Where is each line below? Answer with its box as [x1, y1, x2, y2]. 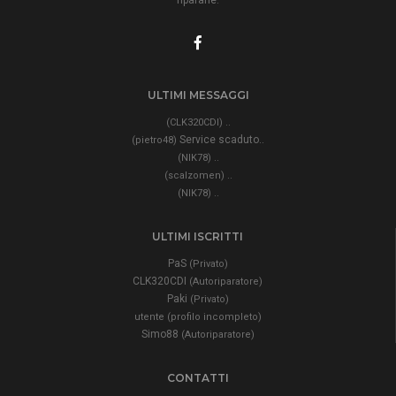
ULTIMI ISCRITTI [152, 229, 243, 243]
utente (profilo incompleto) [133, 310, 262, 323]
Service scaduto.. [177, 133, 264, 146]
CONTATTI [167, 370, 229, 385]
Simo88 [141, 327, 181, 340]
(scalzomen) [164, 169, 225, 181]
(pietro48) [132, 133, 177, 146]
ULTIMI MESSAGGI [147, 88, 249, 102]
